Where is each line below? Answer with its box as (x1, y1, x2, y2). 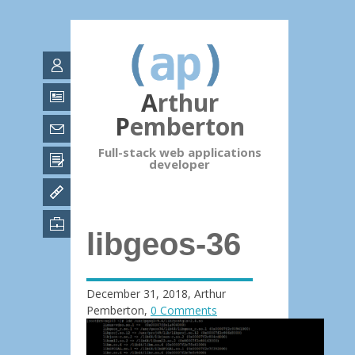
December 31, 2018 (86, 285, 188, 301)
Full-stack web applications (97, 143, 261, 160)
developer (149, 155, 210, 172)
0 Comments (151, 302, 217, 318)
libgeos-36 (86, 226, 241, 261)
